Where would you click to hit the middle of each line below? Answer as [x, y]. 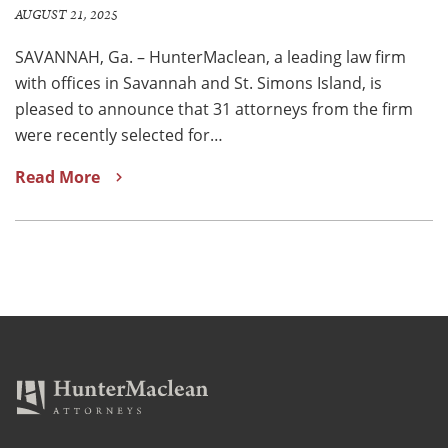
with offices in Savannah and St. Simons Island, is [198, 82]
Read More [57, 176]
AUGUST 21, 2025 [66, 15]
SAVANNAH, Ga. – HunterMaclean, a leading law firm [210, 56]
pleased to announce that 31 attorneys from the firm [214, 108]
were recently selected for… [119, 134]
